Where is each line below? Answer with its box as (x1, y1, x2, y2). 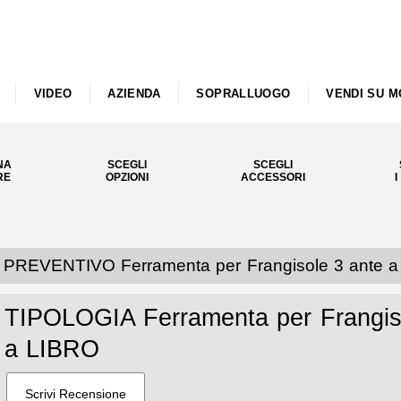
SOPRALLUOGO (196, 87, 291, 100)
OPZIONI (105, 171, 149, 183)
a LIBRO (4, 336, 100, 363)
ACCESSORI (240, 171, 305, 183)
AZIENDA (107, 87, 161, 100)
